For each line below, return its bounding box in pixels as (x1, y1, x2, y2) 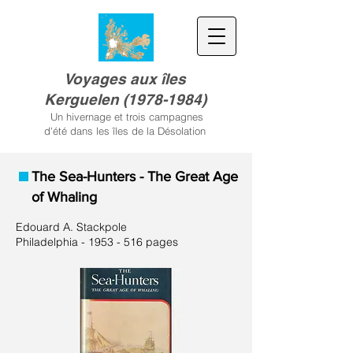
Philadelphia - (16, 235, 88, 249)
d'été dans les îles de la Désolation (44, 124, 206, 137)
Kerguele (43, 91, 110, 108)
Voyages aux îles (64, 70, 186, 87)
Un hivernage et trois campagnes (46, 110, 203, 123)
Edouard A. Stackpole (16, 220, 127, 234)
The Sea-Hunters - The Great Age (32, 169, 238, 184)
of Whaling (32, 189, 97, 205)
